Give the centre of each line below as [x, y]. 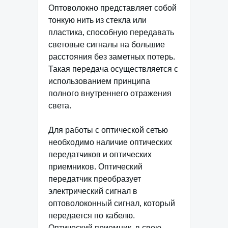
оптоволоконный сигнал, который [112, 203]
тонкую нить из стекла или [97, 20]
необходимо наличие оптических [110, 142]
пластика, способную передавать [111, 32]
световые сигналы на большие [107, 44]
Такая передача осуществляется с [113, 69]
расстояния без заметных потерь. [112, 56]
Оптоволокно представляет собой [112, 8]
